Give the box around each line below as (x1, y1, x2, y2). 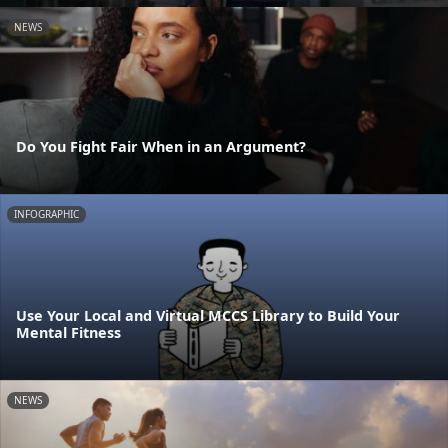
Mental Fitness (16, 323, 121, 343)
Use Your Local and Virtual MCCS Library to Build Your (16, 306, 400, 326)
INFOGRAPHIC (14, 206, 79, 221)
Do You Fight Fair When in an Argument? (16, 136, 306, 156)
